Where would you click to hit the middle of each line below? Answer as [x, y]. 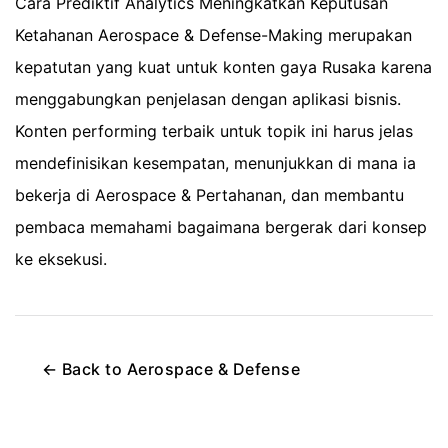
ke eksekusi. [61, 259]
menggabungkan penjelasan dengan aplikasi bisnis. [208, 99]
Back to [92, 369]
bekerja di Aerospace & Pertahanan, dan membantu [209, 195]
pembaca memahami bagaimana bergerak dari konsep [221, 227]
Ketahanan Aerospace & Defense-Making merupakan [213, 35]
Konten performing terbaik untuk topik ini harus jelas [214, 131]
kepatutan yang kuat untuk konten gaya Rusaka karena [223, 67]
